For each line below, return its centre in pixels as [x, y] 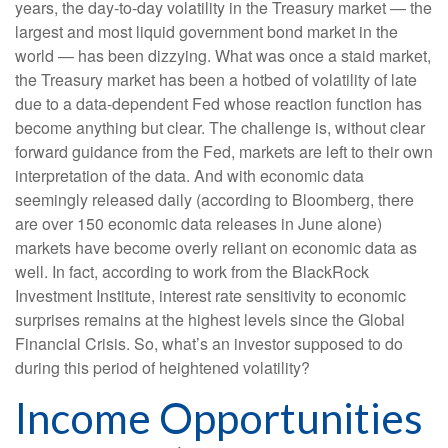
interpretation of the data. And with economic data [189, 175]
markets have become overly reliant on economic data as [216, 247]
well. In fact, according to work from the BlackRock [192, 271]
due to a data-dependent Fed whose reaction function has [218, 103]
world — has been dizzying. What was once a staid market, [223, 55]
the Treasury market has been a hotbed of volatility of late [216, 79]
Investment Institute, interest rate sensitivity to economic [210, 295]
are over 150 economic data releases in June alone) [198, 223]
